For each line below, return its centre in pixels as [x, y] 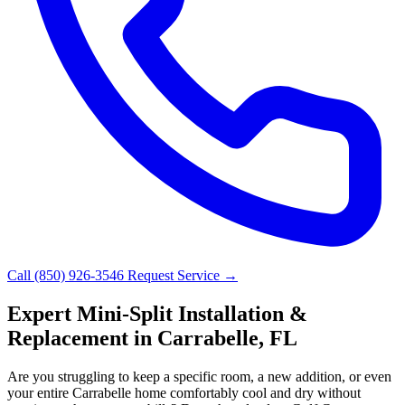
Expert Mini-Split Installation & [157, 313]
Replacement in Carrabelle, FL [152, 338]
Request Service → [183, 275]
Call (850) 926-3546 [67, 275]
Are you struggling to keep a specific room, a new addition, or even [199, 376]
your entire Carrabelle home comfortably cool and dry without [184, 392]
